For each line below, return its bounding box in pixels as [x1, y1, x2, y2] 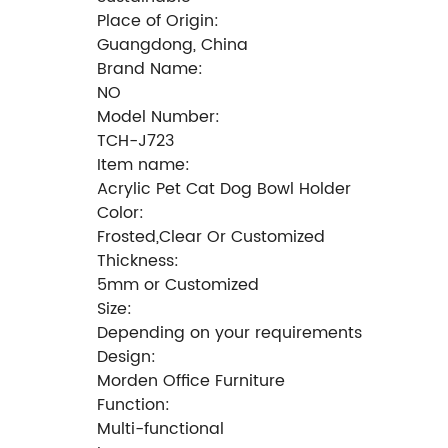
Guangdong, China [97, 31, 248, 58]
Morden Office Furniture [97, 367, 285, 394]
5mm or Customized [97, 271, 259, 298]
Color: [97, 199, 144, 226]
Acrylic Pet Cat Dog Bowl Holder [97, 175, 351, 202]
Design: [97, 343, 156, 370]
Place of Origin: [97, 7, 219, 34]
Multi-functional [97, 415, 224, 442]
